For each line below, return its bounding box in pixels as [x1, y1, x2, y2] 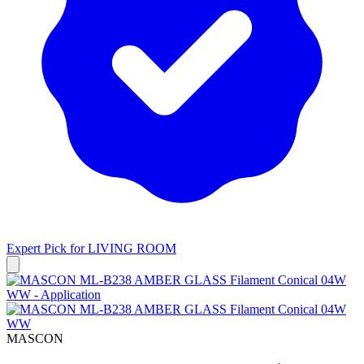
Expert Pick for [6, 240, 88, 255]
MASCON [6, 331, 63, 345]
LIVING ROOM [88, 240, 176, 255]
